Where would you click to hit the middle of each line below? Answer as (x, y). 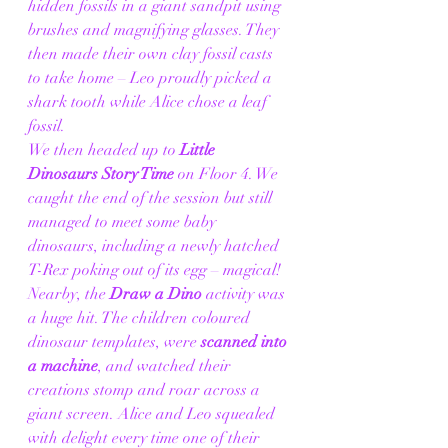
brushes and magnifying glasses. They (155, 30)
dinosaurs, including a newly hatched (155, 246)
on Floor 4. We (228, 174)
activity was (245, 294)
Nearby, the (69, 294)
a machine (63, 366)
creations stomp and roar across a (146, 390)
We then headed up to (104, 150)
